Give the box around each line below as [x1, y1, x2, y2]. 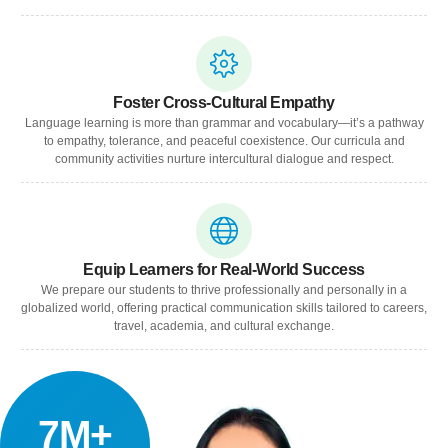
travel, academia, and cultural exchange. [114, 318, 334, 333]
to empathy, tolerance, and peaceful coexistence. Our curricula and [43, 133, 405, 148]
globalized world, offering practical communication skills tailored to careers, [21, 300, 427, 315]
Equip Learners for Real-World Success [83, 260, 365, 278]
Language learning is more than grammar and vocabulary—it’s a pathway [24, 115, 424, 130]
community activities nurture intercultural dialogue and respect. [54, 151, 394, 166]
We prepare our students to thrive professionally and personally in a [41, 282, 407, 297]
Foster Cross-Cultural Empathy [113, 93, 335, 111]
